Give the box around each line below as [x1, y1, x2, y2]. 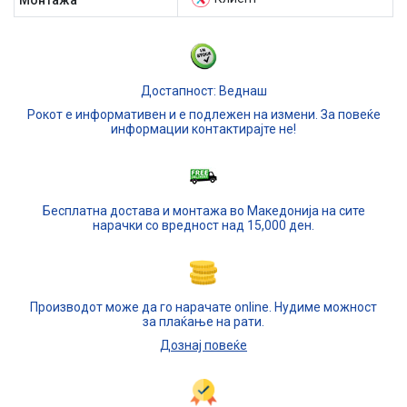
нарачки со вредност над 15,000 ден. [93, 218, 314, 233]
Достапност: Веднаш [140, 84, 267, 98]
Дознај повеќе [160, 338, 247, 352]
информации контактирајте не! [111, 122, 296, 136]
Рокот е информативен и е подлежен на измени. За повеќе [26, 107, 381, 122]
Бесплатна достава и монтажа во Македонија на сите [42, 203, 365, 218]
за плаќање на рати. [143, 314, 264, 329]
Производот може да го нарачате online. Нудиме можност [30, 300, 377, 314]
